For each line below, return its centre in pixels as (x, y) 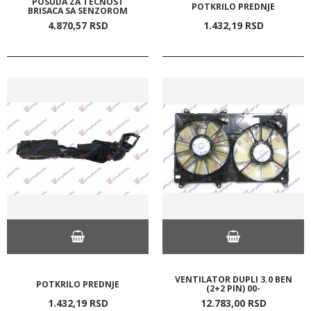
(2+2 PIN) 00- (233, 288)
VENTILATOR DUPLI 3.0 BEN (233, 279)
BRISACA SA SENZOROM (78, 10)
